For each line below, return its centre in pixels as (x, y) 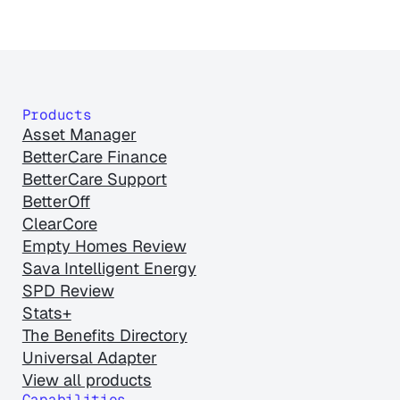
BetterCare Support (94, 179)
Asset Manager (79, 135)
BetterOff (56, 202)
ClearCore (59, 224)
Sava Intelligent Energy (109, 269)
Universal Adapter (89, 358)
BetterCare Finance (94, 157)
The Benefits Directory (104, 336)
